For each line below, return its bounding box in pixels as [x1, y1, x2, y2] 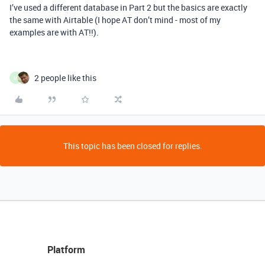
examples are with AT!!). [9, 27, 99, 38]
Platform [47, 243, 85, 256]
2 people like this [34, 72, 96, 83]
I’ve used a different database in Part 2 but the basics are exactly [9, 2, 247, 13]
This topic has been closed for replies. [63, 140, 202, 151]
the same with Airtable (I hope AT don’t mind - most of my [9, 14, 221, 25]
